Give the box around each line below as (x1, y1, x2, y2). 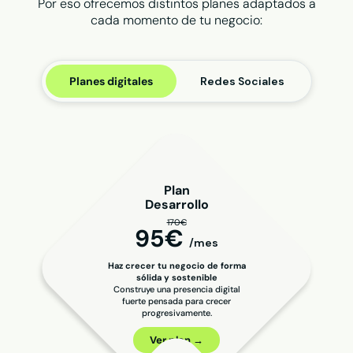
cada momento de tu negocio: (91, 11, 262, 28)
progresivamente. (141, 307, 212, 318)
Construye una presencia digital (113, 283, 240, 295)
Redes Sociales (199, 74, 284, 89)
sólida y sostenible (136, 271, 217, 283)
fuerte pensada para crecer (122, 295, 231, 307)
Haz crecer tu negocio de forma (107, 259, 246, 271)
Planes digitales (69, 74, 153, 89)
